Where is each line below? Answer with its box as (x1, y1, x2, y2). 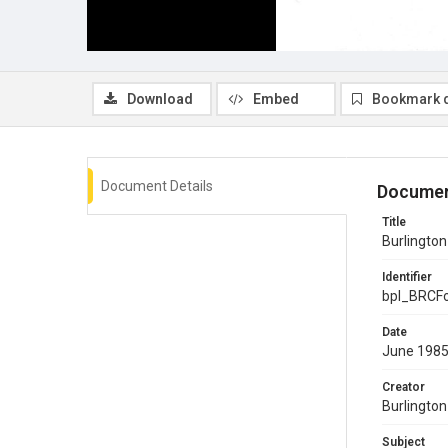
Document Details (101, 177, 213, 194)
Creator (382, 379, 425, 394)
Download (127, 90, 193, 107)
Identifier (382, 269, 432, 284)
